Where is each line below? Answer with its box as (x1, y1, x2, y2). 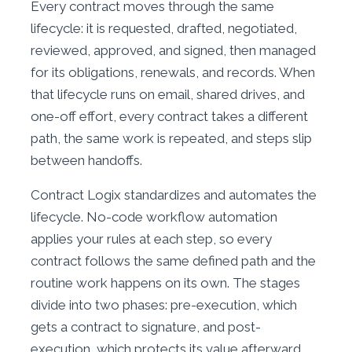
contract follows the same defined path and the (31, 253, 316, 269)
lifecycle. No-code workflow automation (31, 209, 277, 225)
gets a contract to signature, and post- (31, 319, 261, 335)
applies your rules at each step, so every (31, 231, 272, 247)
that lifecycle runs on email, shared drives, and (31, 86, 305, 102)
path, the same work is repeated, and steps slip (31, 130, 312, 146)
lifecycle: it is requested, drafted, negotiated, (31, 20, 297, 36)
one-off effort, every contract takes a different (31, 108, 308, 124)
